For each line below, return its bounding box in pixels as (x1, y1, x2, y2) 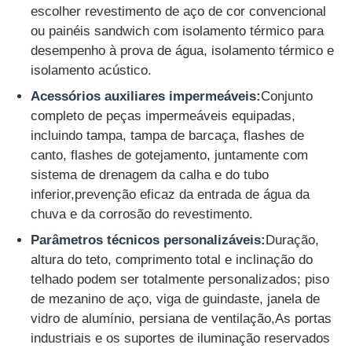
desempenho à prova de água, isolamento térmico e (31, 43, 335, 59)
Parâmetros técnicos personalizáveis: (31, 233, 266, 248)
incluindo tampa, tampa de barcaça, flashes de (31, 128, 305, 144)
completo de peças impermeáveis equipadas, (31, 108, 296, 124)
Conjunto (261, 89, 313, 104)
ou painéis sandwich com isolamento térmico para (31, 24, 324, 39)
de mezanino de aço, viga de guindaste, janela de (31, 291, 321, 307)
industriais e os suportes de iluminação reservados (31, 331, 331, 346)
